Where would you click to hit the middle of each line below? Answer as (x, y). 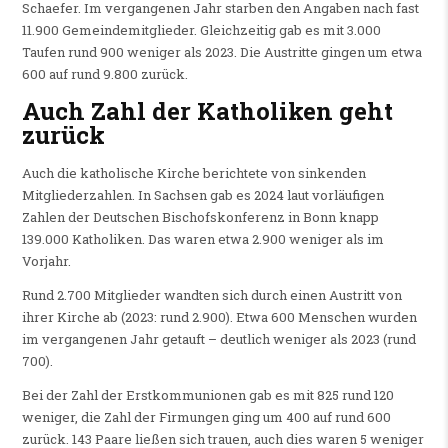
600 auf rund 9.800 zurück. (104, 73)
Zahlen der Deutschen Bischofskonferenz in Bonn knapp (200, 216)
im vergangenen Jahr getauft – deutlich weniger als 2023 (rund (218, 338)
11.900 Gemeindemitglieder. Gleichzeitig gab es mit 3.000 (201, 29)
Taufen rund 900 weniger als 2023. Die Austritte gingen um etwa (221, 51)
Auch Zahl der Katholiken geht (207, 111)
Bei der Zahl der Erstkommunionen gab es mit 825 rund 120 (207, 394)
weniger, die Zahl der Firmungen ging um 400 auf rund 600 (206, 416)
